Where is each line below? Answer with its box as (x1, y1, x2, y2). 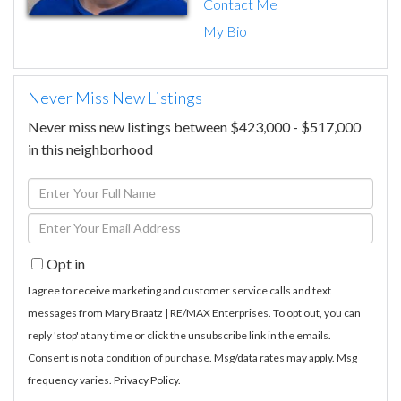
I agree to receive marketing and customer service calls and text (28, 283, 331, 297)
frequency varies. (28, 372, 114, 387)
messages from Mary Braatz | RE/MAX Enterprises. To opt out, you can (28, 305, 361, 320)
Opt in (47, 254, 85, 272)
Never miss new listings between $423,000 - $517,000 (28, 117, 361, 135)
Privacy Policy (114, 372, 178, 387)
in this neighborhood (28, 140, 153, 158)
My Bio (203, 22, 248, 40)
